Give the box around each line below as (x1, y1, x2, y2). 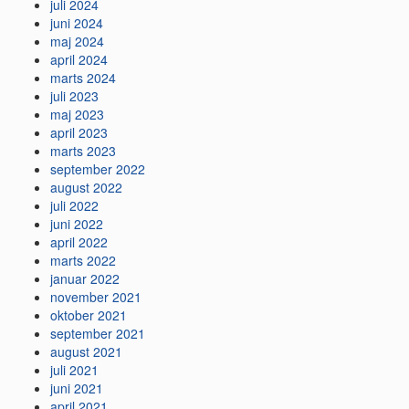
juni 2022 (50, 215, 103, 234)
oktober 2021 (50, 306, 127, 325)
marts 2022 (50, 251, 116, 270)
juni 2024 (50, 14, 103, 33)
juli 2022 (50, 196, 99, 215)
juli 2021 (50, 361, 99, 380)
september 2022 (50, 160, 145, 179)
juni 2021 (50, 379, 103, 398)
